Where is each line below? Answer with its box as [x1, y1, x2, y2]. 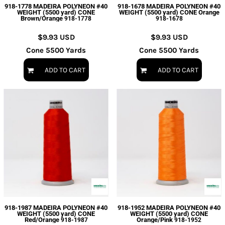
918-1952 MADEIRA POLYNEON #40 [118, 204, 220, 211]
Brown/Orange [21, 15, 63, 22]
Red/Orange [24, 216, 59, 223]
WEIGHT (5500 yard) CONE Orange [119, 9, 219, 16]
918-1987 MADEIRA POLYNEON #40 [5, 204, 107, 211]
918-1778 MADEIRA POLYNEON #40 [5, 3, 107, 10]
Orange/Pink [137, 216, 173, 223]
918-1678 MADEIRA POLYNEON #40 [118, 3, 220, 10]
